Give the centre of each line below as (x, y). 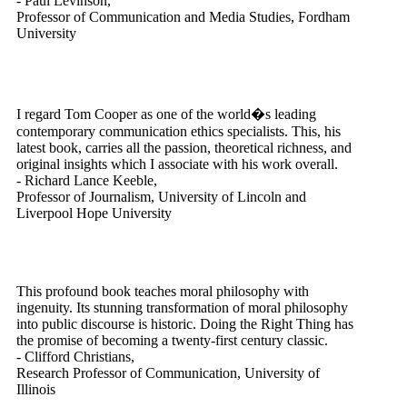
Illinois (36, 389)
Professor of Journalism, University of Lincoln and (161, 197)
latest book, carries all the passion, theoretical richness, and (184, 148)
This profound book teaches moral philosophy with (163, 291)
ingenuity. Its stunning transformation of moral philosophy (182, 308)
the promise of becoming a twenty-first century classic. (172, 340)
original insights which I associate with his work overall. (177, 164)
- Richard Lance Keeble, (87, 180)
